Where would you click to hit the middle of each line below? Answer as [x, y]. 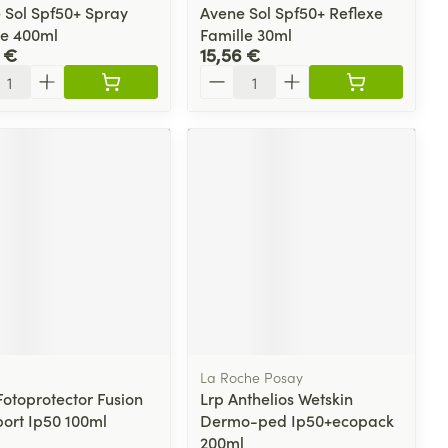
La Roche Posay [252, 377]
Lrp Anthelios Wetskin [277, 398]
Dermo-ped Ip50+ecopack [297, 420]
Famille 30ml [246, 33]
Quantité [231, 73]
